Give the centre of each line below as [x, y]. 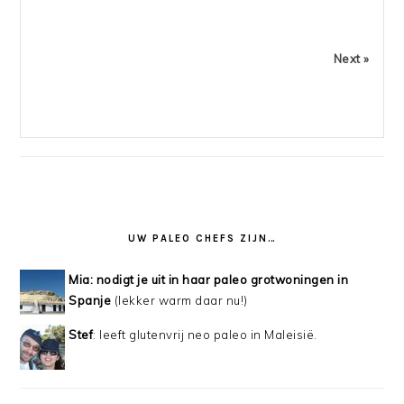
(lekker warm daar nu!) [179, 301]
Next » [351, 59]
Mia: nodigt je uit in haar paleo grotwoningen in [209, 280]
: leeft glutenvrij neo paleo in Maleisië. [205, 335]
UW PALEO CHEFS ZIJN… [202, 239]
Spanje [90, 301]
